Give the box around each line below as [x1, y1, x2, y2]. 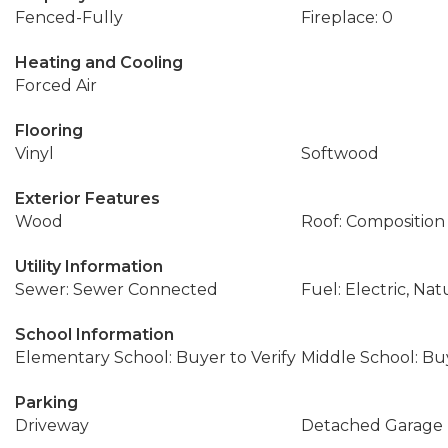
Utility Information [15, 257, 163, 276]
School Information [15, 325, 174, 344]
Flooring [15, 121, 83, 140]
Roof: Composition [300, 212, 445, 231]
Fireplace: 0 [300, 8, 393, 27]
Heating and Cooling [15, 53, 183, 72]
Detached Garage [300, 416, 443, 435]
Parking [15, 393, 78, 412]
